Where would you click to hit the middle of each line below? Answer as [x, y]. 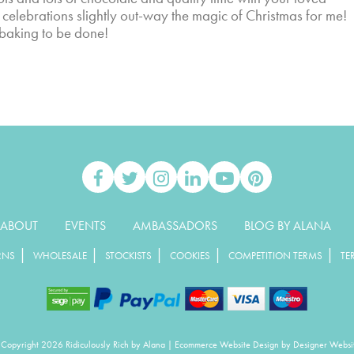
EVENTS [85, 226]
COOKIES [190, 256]
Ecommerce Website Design [226, 345]
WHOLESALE [60, 256]
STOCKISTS [128, 256]
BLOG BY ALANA [288, 226]
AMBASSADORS [175, 226]
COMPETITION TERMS [275, 256]
